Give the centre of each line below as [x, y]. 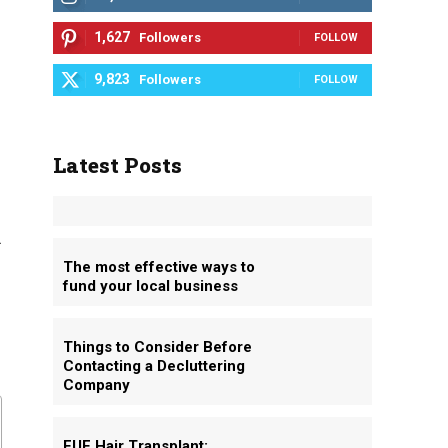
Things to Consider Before [157, 347]
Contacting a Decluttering [153, 366]
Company [96, 385]
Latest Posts [117, 165]
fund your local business [150, 286]
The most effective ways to [158, 267]
